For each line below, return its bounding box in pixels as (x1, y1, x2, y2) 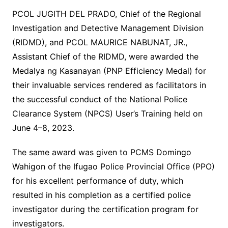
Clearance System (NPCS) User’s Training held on (12, 108, 203, 119)
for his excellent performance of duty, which (12, 176, 183, 186)
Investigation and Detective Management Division (12, 23, 204, 34)
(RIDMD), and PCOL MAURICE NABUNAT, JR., (12, 37, 187, 48)
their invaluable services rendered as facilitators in (12, 80, 206, 91)
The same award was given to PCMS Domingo (12, 147, 191, 158)
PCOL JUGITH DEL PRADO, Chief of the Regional (12, 9, 201, 19)
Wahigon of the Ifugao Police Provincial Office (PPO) (12, 161, 215, 172)
